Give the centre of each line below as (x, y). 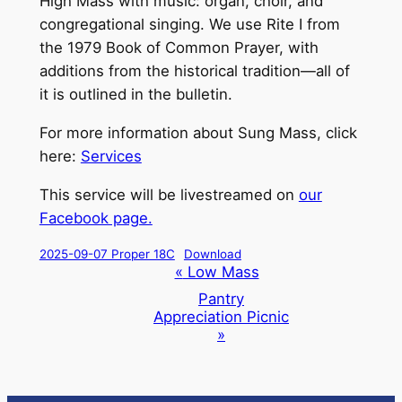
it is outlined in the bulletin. (135, 95)
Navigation (84, 297)
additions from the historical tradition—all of (194, 71)
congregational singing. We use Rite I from (189, 25)
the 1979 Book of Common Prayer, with (179, 48)
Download (212, 253)
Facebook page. (96, 218)
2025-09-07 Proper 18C (107, 253)
